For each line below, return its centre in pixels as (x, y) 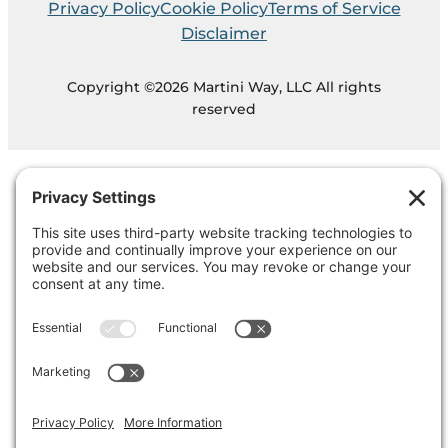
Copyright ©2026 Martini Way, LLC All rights (224, 86)
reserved (224, 108)
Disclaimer (224, 33)
